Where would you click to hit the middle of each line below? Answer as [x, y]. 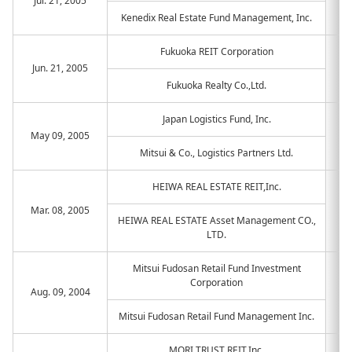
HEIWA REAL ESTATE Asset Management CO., [216, 220]
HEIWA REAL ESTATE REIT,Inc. [216, 187]
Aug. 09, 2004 [60, 292]
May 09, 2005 [60, 136]
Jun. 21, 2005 [60, 68]
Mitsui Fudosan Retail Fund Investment [216, 268]
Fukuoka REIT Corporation [216, 51]
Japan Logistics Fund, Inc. [216, 119]
